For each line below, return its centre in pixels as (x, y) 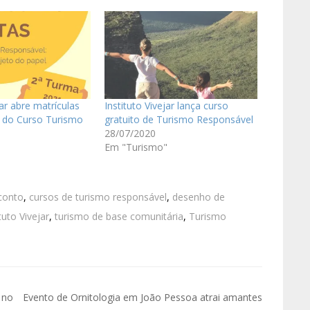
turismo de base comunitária (119, 216)
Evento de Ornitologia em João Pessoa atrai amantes (143, 297)
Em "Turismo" (136, 147)
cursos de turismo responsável (98, 197)
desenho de (199, 197)
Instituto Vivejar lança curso (166, 105)
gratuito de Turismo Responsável (179, 119)
